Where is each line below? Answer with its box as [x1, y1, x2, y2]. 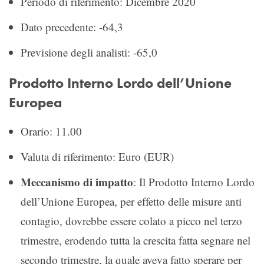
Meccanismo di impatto [21, 173, 133, 190]
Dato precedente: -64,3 [21, 19, 123, 34]
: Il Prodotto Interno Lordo [133, 174, 255, 189]
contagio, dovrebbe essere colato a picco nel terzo [21, 213, 242, 228]
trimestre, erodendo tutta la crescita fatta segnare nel [21, 232, 250, 247]
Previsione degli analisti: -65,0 [21, 44, 157, 60]
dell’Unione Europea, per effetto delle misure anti [21, 193, 242, 209]
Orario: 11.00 [21, 123, 82, 138]
